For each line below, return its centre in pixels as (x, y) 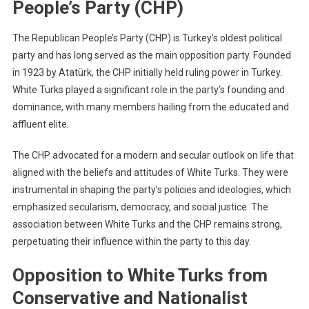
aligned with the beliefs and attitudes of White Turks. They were (150, 172)
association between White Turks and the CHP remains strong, (147, 224)
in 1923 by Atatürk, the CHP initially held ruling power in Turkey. (147, 72)
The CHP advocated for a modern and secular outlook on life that (153, 155)
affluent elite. (40, 124)
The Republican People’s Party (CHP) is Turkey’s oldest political (147, 38)
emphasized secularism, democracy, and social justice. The (140, 207)
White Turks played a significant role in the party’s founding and (148, 89)
